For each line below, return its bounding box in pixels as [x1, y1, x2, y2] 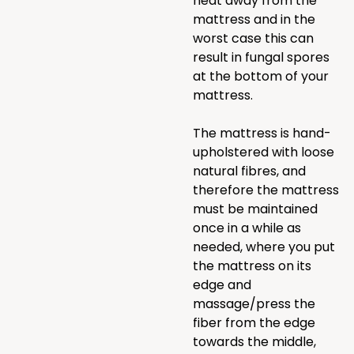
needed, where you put [193, 238, 335, 256]
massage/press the [193, 295, 315, 313]
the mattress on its [193, 257, 311, 275]
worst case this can [193, 29, 314, 47]
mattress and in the [193, 10, 315, 28]
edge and [193, 276, 251, 294]
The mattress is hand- [193, 124, 331, 142]
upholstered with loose [193, 143, 334, 161]
